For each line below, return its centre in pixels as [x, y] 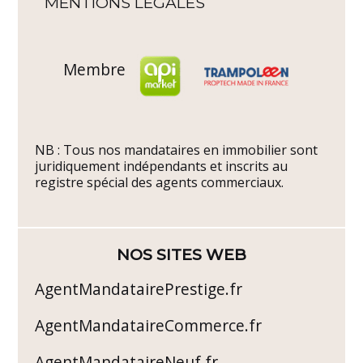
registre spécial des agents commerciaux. [160, 182]
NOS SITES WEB [181, 255]
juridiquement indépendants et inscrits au [162, 166]
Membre [94, 70]
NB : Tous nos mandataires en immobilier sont [177, 149]
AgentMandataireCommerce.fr [149, 326]
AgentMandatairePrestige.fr [139, 289]
